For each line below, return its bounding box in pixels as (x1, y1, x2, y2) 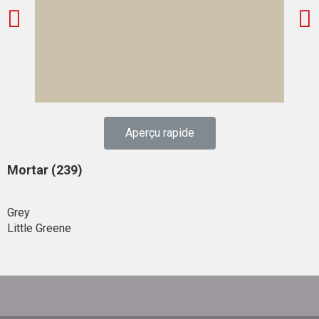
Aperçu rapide (125, 126, 194, 140)
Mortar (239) (7, 162, 83, 178)
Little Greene (7, 221, 71, 236)
